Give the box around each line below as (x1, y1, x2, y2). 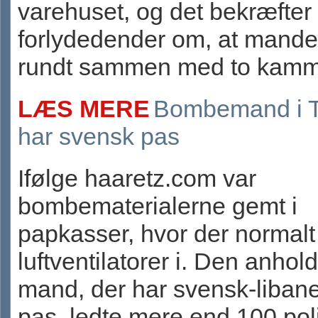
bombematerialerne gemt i (18, 192, 297, 219)
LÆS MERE (18, 95, 150, 122)
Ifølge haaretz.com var (18, 165, 256, 192)
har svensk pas (18, 123, 180, 150)
